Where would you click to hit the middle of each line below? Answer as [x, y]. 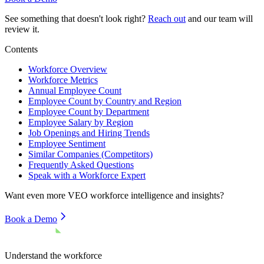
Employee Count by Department [89, 111]
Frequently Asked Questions [81, 164]
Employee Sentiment [67, 143]
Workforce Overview [68, 69]
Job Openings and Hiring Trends [89, 133]
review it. [22, 29]
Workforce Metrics [63, 80]
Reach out [167, 18]
